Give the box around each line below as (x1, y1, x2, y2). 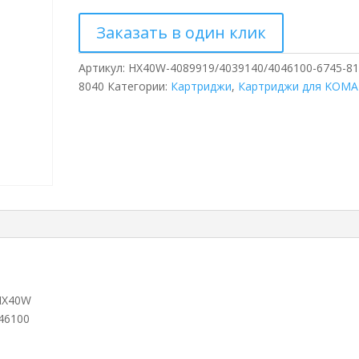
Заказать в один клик (96, 22, 267, 43)
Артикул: (79, 60, 129, 75)
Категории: (107, 79, 171, 94)
